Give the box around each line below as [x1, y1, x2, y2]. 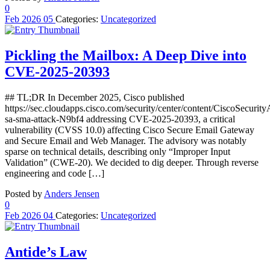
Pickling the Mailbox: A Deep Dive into [5, 48, 246, 64]
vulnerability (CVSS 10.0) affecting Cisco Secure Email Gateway [5, 124, 254, 135]
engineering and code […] [5, 168, 104, 178]
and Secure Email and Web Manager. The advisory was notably [5, 135, 246, 146]
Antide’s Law [5, 243, 87, 260]
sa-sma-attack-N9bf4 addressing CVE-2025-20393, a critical [5, 113, 235, 124]
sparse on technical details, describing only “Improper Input [5, 146, 230, 157]
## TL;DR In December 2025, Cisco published [5, 92, 184, 102]
